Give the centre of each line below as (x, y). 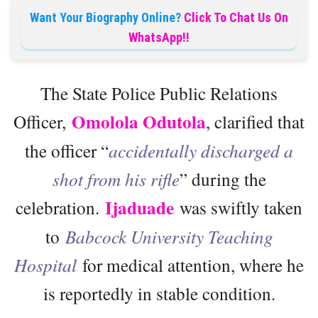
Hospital (45, 264)
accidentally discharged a (201, 150)
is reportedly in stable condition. (159, 293)
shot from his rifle (116, 179)
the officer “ (67, 150)
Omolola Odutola (139, 121)
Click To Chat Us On (236, 17)
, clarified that (255, 121)
